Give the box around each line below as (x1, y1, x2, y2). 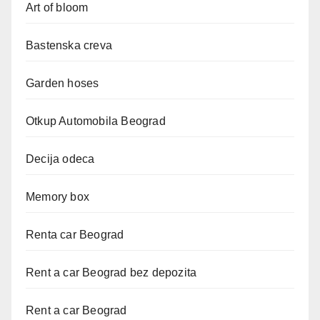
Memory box (26, 190, 89, 203)
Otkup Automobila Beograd (26, 114, 166, 127)
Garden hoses (26, 76, 99, 89)
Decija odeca (26, 152, 95, 165)
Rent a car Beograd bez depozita (26, 266, 197, 279)
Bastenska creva (26, 39, 112, 51)
